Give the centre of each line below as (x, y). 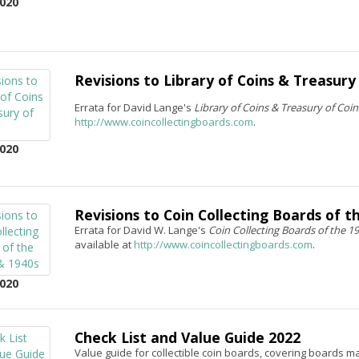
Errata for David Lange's (134, 107)
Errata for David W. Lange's (141, 230)
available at (104, 244)
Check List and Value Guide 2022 (187, 337)
